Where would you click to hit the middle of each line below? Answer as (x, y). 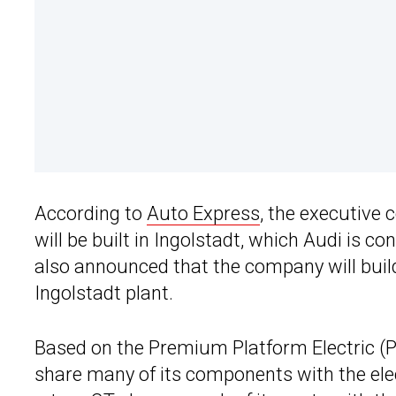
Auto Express (203, 214)
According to (91, 214)
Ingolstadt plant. (104, 293)
